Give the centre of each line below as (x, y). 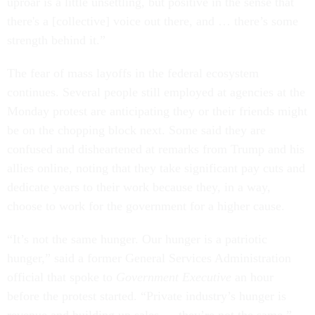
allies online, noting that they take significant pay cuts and (156, 168)
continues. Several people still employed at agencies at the (156, 92)
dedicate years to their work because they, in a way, (139, 187)
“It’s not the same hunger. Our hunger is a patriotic (137, 239)
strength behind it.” (56, 40)
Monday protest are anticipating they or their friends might (157, 111)
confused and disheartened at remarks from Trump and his (156, 149)
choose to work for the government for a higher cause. (146, 206)
